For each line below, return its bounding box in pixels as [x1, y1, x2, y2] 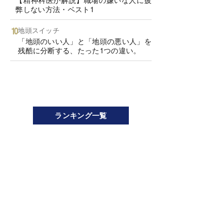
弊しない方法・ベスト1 [15, 4, 94, 15]
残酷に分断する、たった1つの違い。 [18, 45, 141, 55]
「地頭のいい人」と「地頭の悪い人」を [18, 35, 152, 46]
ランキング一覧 [55, 109, 107, 121]
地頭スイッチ [18, 25, 60, 35]
